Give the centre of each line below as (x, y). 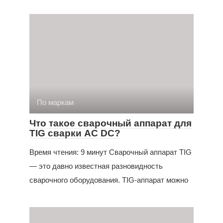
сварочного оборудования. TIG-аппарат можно (109, 180)
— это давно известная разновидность (96, 166)
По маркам (55, 102)
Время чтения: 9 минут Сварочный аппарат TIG (111, 152)
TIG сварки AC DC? (75, 133)
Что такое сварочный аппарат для (111, 123)
